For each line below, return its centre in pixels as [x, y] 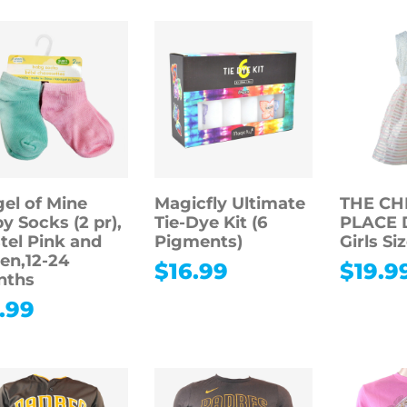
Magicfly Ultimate [230, 204]
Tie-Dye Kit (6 [211, 223]
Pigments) [199, 242]
